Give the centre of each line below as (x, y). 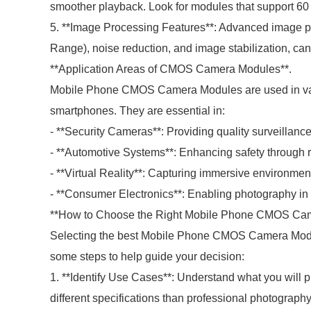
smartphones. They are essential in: (137, 111)
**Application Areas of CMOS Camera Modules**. (171, 69)
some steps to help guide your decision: (147, 257)
